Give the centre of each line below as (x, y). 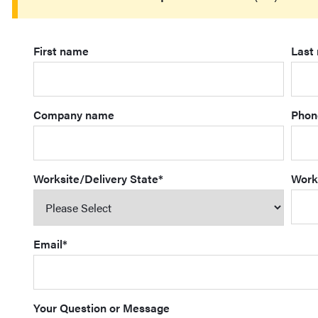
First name (61, 51)
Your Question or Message (102, 308)
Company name (74, 115)
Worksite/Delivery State (96, 179)
